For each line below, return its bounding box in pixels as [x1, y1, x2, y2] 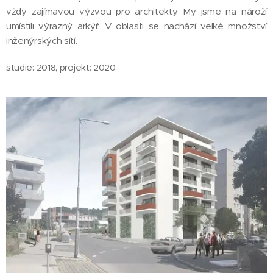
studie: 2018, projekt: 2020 [6, 62, 116, 73]
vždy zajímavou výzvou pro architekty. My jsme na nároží [6, 5, 267, 17]
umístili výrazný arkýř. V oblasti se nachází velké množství [6, 20, 267, 32]
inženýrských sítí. [6, 35, 77, 46]
